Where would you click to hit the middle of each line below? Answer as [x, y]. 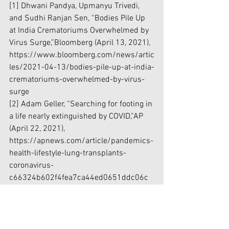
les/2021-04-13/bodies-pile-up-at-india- [82, 68]
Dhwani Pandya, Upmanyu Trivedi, [80, 6]
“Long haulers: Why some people [77, 190]
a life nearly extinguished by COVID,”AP [77, 117]
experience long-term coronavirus [70, 203]
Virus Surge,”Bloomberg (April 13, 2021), [81, 43]
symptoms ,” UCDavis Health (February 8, [81, 215]
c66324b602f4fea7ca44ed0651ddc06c [79, 178]
